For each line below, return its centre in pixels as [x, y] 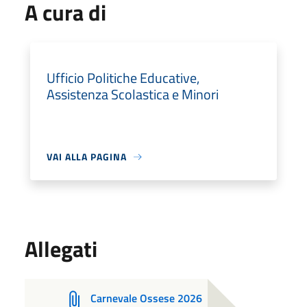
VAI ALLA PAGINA [87, 157]
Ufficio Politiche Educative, [123, 78]
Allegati [61, 249]
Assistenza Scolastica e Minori [133, 94]
